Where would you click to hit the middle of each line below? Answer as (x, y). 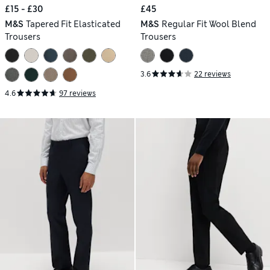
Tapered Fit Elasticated (73, 24)
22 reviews (212, 74)
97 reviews (77, 93)
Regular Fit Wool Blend (209, 24)
